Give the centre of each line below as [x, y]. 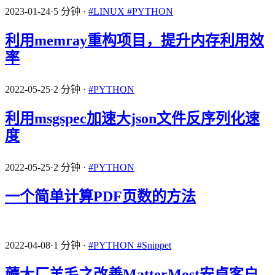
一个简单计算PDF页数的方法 [100, 196]
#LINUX [108, 11]
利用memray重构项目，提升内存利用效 [134, 40]
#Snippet [154, 245]
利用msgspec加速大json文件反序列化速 [132, 118]
